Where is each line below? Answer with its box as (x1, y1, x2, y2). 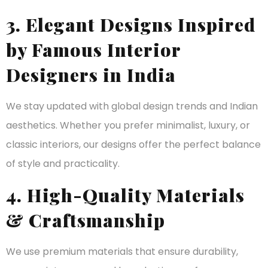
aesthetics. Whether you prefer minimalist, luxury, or (6, 118, 250, 133)
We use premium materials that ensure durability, (6, 244, 238, 258)
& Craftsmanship (6, 208, 165, 232)
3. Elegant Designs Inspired (6, 13, 255, 37)
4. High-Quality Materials (6, 182, 245, 207)
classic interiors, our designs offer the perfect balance (6, 138, 261, 152)
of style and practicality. (6, 157, 120, 171)
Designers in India (6, 63, 176, 87)
